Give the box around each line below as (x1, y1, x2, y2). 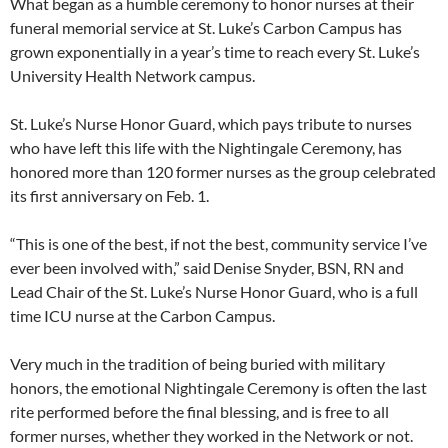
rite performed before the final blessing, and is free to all (10, 402, 389, 422)
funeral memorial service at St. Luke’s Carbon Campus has (10, 18, 402, 38)
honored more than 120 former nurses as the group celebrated (10, 162, 436, 182)
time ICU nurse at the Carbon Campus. (10, 306, 275, 326)
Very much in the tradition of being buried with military (10, 354, 385, 374)
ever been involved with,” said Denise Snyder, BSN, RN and (10, 258, 404, 278)
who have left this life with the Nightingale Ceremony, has (10, 138, 402, 158)
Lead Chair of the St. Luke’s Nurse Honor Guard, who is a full (10, 282, 418, 302)
